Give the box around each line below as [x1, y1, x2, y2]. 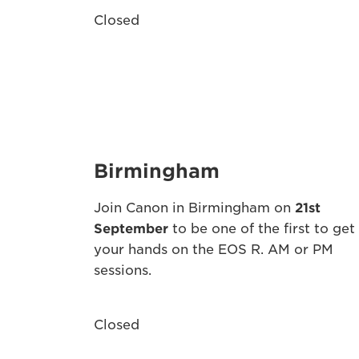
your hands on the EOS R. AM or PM [94, 242, 333, 257]
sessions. [94, 263, 151, 278]
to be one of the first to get [168, 221, 355, 236]
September [94, 221, 168, 236]
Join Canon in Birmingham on [94, 200, 295, 216]
